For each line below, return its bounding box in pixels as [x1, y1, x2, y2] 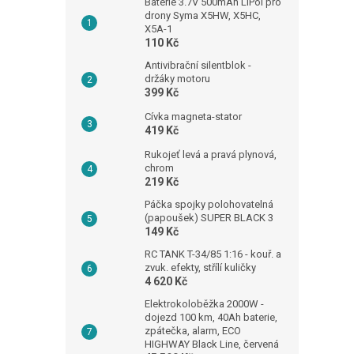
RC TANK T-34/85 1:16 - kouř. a [145, 248, 281, 261]
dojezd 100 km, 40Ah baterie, [145, 311, 277, 324]
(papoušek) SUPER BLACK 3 [145, 212, 273, 224]
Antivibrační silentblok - [145, 59, 251, 72]
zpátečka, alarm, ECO [145, 325, 241, 337]
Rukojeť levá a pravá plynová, [145, 149, 277, 161]
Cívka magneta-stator [145, 111, 242, 123]
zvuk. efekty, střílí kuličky [145, 262, 256, 274]
